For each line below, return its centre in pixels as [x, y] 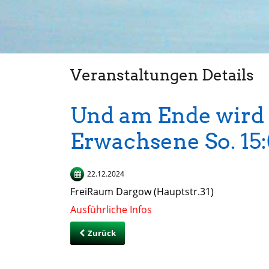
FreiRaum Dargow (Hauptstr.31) [142, 192]
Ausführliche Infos [111, 210]
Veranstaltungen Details [162, 75]
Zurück [102, 233]
